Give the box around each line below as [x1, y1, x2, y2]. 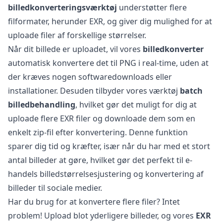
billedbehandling [8, 99, 75, 110]
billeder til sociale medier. [8, 182, 102, 193]
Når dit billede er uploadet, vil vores [8, 43, 143, 55]
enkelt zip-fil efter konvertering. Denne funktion [8, 126, 188, 138]
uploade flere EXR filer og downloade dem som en [8, 112, 195, 124]
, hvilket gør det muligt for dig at [75, 99, 197, 110]
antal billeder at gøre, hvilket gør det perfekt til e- [8, 154, 192, 166]
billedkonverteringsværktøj [8, 1, 117, 13]
